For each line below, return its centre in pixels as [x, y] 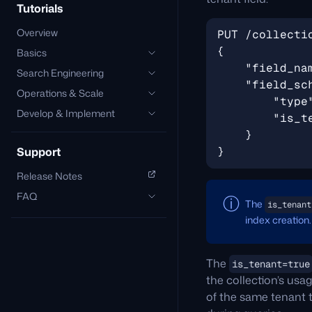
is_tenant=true [271, 264]
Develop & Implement [66, 113]
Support [39, 152]
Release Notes [49, 176]
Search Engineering [60, 73]
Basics [32, 53]
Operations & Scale [60, 93]
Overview [37, 32]
